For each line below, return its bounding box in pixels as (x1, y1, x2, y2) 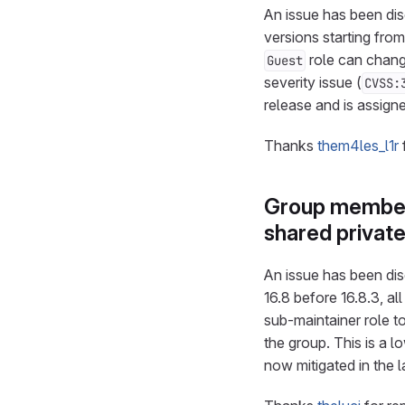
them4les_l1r (317, 137, 399, 155)
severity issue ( (264, 73, 362, 91)
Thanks (264, 137, 317, 155)
